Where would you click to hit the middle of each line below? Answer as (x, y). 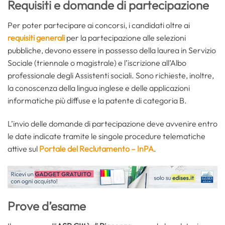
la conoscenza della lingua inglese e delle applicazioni (99, 88)
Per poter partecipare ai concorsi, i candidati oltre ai (99, 25)
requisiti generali (36, 37)
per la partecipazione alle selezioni (125, 37)
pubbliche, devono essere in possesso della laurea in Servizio (112, 50)
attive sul (23, 148)
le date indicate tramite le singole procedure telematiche (106, 136)
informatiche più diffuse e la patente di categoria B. (97, 100)
